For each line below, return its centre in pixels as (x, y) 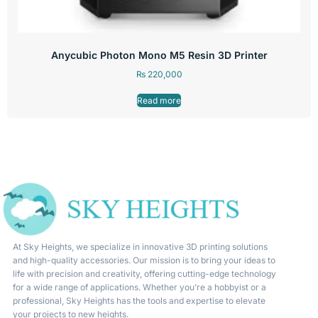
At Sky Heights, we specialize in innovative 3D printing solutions (140, 246)
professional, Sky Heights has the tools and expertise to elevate (139, 300)
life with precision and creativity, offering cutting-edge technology (144, 273)
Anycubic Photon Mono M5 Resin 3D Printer (159, 55)
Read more (159, 100)
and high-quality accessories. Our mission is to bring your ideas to (144, 260)
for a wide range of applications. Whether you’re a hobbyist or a (139, 287)
